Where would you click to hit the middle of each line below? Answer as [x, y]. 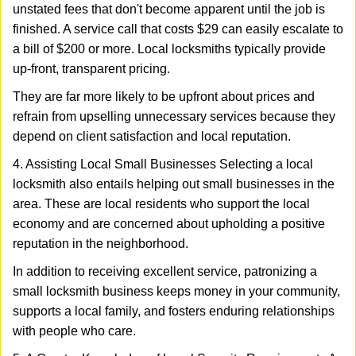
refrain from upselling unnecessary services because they [174, 116]
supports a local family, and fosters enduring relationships [174, 311]
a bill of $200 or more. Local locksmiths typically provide [169, 49]
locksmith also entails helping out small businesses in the [174, 184]
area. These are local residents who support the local [161, 204]
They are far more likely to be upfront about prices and [164, 97]
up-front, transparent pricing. [91, 69]
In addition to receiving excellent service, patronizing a [165, 271]
